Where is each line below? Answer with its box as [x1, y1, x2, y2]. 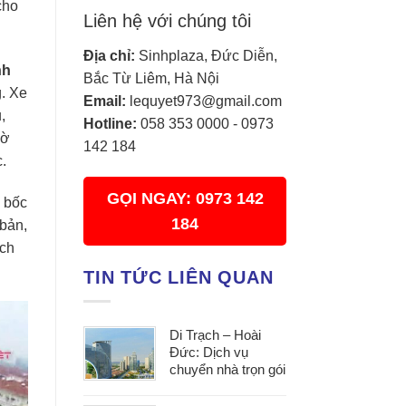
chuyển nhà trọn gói [169, 361, 285, 377]
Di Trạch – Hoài [169, 326, 261, 343]
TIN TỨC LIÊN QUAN [83, 267, 274, 288]
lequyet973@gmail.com [130, 93, 282, 110]
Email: [83, 93, 126, 110]
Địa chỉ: [83, 48, 135, 64]
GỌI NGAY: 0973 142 [106, 189, 264, 208]
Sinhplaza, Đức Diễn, [135, 48, 277, 64]
